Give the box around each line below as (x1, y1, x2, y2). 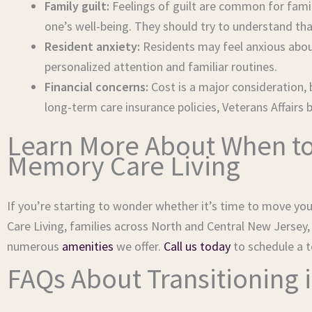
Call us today (164, 238, 231, 254)
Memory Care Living (7, 148, 240, 183)
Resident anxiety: (45, 38, 140, 54)
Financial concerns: (45, 79, 148, 95)
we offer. (114, 238, 164, 254)
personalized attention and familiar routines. (45, 58, 277, 75)
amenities (62, 238, 114, 254)
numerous (7, 238, 62, 254)
